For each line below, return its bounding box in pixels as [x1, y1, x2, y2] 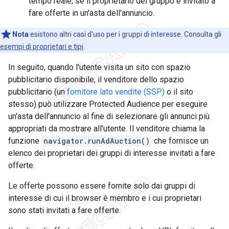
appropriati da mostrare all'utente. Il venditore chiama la [8, 124, 205, 134]
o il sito [165, 87, 193, 97]
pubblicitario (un [8, 87, 67, 97]
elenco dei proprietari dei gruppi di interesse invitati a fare [8, 148, 215, 158]
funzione [8, 136, 41, 146]
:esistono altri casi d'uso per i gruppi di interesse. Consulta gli [29, 30, 221, 39]
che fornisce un [152, 136, 209, 146]
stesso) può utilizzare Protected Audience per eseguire [8, 99, 208, 109]
